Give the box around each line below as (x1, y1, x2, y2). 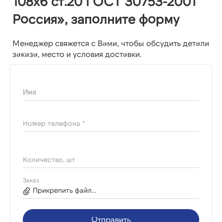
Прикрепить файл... (33, 186, 96, 195)
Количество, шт (23, 155, 75, 164)
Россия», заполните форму (12, 11, 179, 27)
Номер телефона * (23, 119, 85, 128)
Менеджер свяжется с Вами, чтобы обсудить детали (12, 38, 209, 48)
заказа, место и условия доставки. (12, 49, 142, 59)
